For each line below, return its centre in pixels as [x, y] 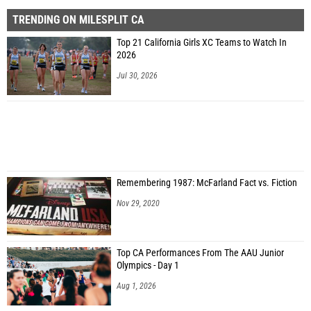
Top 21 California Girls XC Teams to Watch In [202, 43]
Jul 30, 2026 [137, 76]
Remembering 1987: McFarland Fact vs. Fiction [207, 183]
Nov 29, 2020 [138, 203]
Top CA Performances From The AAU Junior [200, 253]
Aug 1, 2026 [136, 286]
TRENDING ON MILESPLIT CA [78, 20]
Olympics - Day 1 [148, 266]
